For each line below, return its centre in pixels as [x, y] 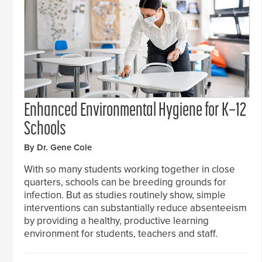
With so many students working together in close [130, 169]
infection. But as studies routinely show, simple [125, 195]
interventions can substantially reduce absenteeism [135, 208]
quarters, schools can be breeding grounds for [125, 182]
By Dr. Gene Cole [58, 147]
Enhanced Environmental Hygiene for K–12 [135, 111]
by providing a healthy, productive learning [116, 220]
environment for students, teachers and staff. [121, 233]
